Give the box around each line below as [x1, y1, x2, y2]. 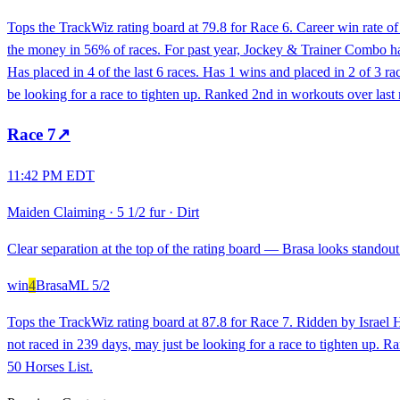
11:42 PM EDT [7, 168, 95, 184]
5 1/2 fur [117, 204, 165, 221]
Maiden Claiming [7, 204, 105, 221]
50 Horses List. [7, 359, 93, 375]
